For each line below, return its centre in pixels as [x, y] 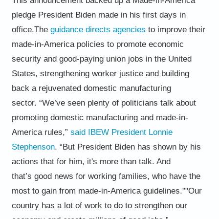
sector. [24, 103]
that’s [22, 176]
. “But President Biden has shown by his [128, 147]
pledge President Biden [55, 15]
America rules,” [41, 132]
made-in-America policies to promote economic [98, 44]
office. [23, 29]
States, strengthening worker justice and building [100, 73]
